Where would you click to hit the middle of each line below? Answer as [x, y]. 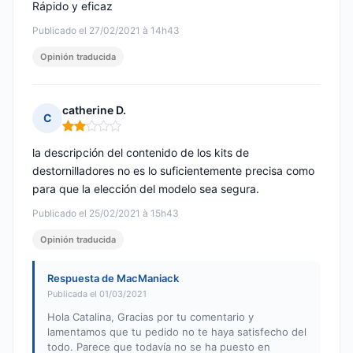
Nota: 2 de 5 [95, 132]
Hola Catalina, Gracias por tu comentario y [150, 317]
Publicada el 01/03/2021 [97, 294]
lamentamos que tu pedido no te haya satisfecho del [177, 332]
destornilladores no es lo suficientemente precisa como [173, 171]
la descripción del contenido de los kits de [141, 153]
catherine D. [94, 110]
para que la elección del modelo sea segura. [146, 189]
